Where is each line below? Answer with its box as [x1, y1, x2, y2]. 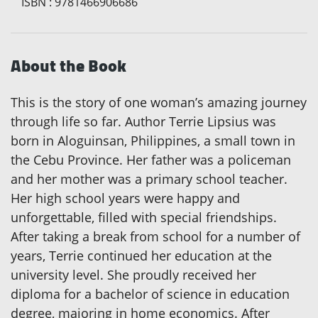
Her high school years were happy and [11, 190, 240, 207]
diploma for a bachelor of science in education [11, 285, 290, 303]
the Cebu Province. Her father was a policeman [11, 151, 291, 169]
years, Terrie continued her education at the [11, 247, 272, 265]
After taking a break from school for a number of [11, 228, 300, 246]
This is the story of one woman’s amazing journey [11, 94, 307, 111]
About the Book [11, 50, 126, 82]
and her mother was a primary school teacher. [11, 170, 287, 188]
